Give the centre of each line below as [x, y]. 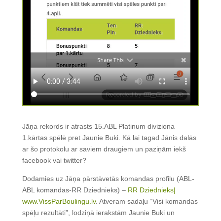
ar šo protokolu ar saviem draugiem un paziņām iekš [104, 149]
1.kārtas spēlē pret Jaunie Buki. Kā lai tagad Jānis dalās [109, 137]
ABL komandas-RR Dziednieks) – [75, 190]
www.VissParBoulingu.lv [59, 201]
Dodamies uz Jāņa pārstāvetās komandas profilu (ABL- [108, 178]
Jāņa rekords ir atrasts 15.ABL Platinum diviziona [98, 126]
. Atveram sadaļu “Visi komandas [147, 201]
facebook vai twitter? [54, 160]
